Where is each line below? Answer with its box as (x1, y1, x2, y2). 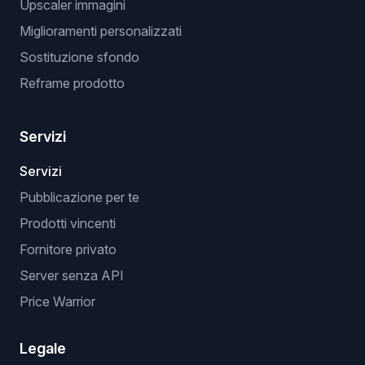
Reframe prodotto (20, 75, 125, 91)
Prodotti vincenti (20, 215, 116, 231)
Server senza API (20, 267, 124, 284)
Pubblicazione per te (20, 189, 139, 205)
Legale (20, 340, 66, 357)
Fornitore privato (20, 241, 117, 257)
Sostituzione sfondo (20, 49, 139, 65)
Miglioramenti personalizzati (20, 23, 182, 39)
